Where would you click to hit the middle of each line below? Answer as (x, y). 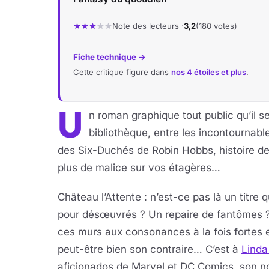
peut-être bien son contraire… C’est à (150, 249)
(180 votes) (216, 26)
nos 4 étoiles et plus (209, 72)
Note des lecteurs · (148, 26)
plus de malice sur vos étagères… (139, 168)
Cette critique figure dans (122, 72)
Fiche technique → (110, 57)
